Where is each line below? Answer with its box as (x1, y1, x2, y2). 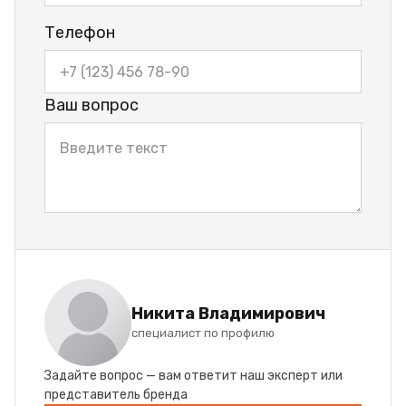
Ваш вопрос (44, 95, 139, 116)
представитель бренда (44, 387, 188, 403)
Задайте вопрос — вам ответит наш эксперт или (44, 368, 343, 384)
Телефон (44, 23, 115, 43)
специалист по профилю (131, 326, 275, 341)
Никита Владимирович (131, 304, 325, 324)
